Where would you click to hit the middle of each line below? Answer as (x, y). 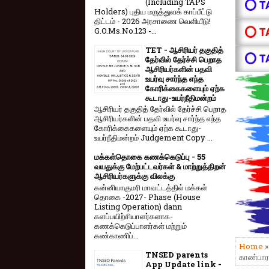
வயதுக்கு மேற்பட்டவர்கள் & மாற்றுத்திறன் (160, 167)
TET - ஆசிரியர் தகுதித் (184, 50)
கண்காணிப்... (116, 235)
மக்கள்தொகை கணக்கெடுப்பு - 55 (150, 157)
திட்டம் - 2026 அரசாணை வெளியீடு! (153, 21)
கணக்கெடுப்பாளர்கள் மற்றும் (141, 225)
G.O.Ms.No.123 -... (125, 30)
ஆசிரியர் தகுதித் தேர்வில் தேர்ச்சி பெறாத (160, 109)
